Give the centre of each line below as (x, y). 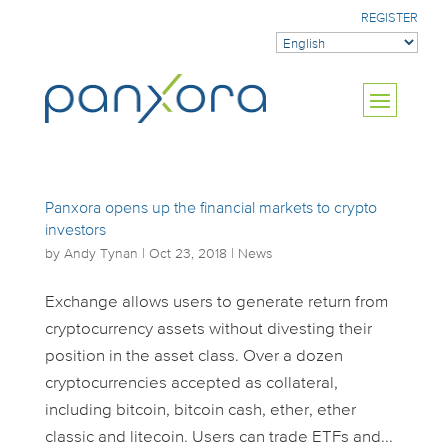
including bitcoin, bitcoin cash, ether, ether (200, 410)
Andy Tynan (100, 254)
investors (75, 231)
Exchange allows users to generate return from (216, 302)
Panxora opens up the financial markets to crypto (210, 209)
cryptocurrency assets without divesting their (208, 329)
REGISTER (389, 18)
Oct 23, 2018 (187, 254)
